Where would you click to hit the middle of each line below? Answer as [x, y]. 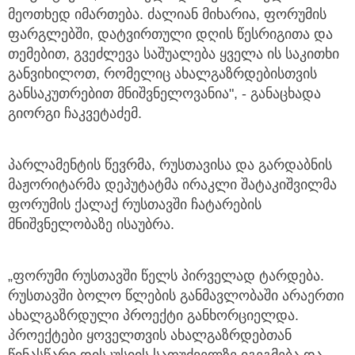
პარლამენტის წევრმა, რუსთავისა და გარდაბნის [170, 165]
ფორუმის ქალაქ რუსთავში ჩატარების [135, 205]
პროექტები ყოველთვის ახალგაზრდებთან [150, 336]
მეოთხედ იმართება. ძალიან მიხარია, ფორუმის [167, 15]
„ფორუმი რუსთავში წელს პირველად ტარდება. [166, 276]
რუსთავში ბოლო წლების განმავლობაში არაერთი [176, 296]
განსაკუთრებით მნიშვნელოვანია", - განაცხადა [164, 94]
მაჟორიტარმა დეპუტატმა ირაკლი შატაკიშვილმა [172, 185]
